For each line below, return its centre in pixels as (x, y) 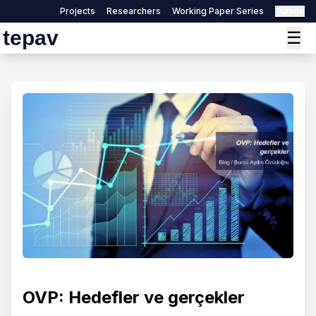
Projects (78, 11)
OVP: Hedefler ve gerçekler (134, 297)
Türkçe (290, 11)
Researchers (134, 11)
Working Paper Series (218, 11)
